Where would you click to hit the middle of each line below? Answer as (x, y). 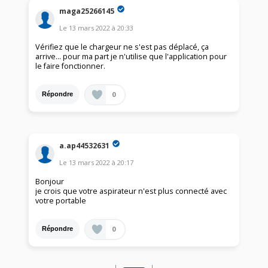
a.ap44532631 (85, 145)
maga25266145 (87, 11)
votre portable (61, 200)
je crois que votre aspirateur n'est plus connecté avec (131, 191)
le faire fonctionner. (71, 66)
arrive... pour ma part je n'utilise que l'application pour (131, 56)
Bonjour (50, 181)
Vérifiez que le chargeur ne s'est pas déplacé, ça (122, 47)
